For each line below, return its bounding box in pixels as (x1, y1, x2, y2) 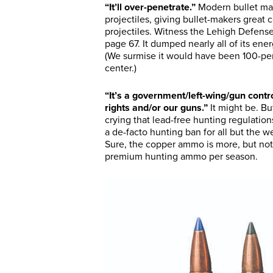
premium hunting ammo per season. (105, 151, 258, 163)
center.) (105, 62, 136, 74)
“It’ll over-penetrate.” (105, 1, 196, 13)
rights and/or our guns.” (105, 102, 208, 114)
